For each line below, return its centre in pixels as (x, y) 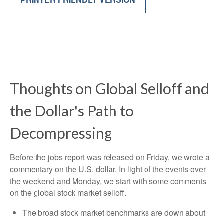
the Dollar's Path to (72, 110)
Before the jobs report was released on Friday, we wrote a (110, 157)
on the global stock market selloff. (68, 193)
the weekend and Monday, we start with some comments (108, 181)
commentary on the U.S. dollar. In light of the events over (108, 169)
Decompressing (61, 133)
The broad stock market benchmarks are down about (114, 212)
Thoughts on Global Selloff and (110, 88)
